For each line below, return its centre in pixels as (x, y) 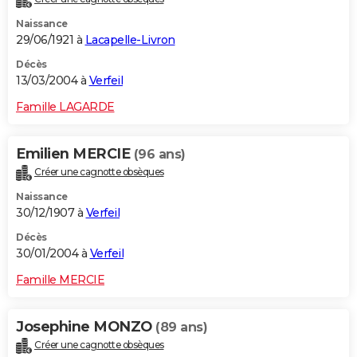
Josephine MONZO (86, 326)
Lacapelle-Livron (130, 40)
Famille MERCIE (60, 279)
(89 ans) (181, 327)
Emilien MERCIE (75, 154)
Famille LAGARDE (65, 107)
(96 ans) (159, 155)
